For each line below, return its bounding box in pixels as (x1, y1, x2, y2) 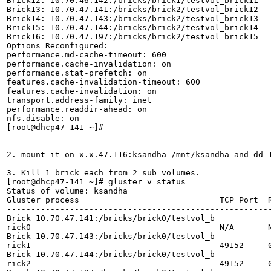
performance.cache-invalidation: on (7, 59, 171, 68)
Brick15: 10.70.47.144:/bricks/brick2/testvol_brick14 (7, 23, 258, 32)
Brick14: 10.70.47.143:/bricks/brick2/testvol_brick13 (7, 14, 258, 23)
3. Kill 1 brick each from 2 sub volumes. (7, 168, 200, 177)
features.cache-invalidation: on (7, 87, 157, 96)
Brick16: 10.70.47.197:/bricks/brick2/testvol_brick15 (7, 32, 258, 41)
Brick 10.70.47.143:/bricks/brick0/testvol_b (7, 232, 215, 241)
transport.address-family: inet (7, 96, 152, 105)
